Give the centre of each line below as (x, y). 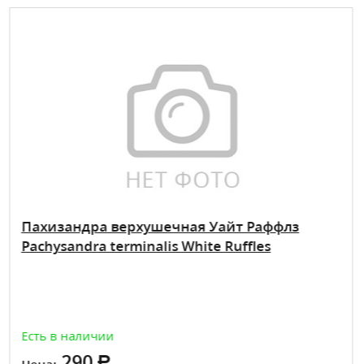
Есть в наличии (67, 336)
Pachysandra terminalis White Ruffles (145, 246)
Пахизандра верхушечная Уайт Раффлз (160, 227)
